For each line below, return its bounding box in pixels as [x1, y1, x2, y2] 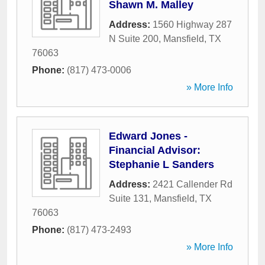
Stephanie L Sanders [109, 159, 214, 170]
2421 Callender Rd [153, 179, 232, 189]
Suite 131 [109, 193, 149, 203]
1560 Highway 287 [153, 20, 232, 30]
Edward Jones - [109, 130, 188, 142]
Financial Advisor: [109, 144, 201, 156]
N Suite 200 [109, 34, 159, 44]
